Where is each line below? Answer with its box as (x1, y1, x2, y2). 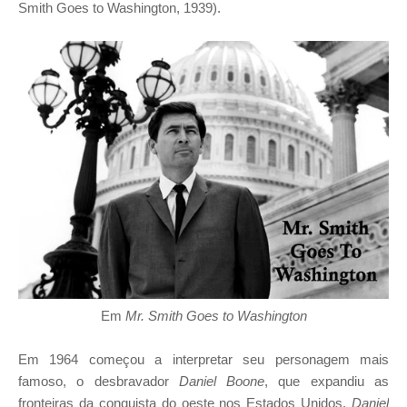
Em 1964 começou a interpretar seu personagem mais (18, 351, 389, 367)
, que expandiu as (264, 372, 390, 389)
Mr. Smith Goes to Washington (124, 307, 307, 323)
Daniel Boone (178, 372, 265, 389)
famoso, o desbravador (18, 372, 179, 389)
